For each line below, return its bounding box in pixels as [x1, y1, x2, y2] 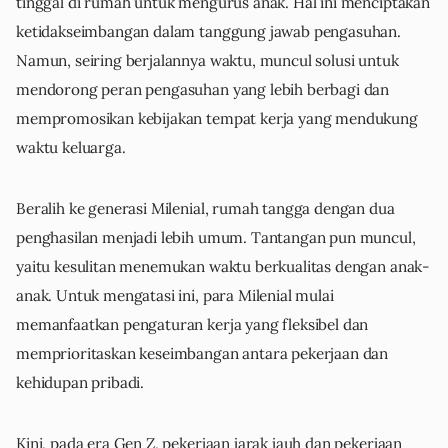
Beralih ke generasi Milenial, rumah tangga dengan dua [16, 199, 395, 219]
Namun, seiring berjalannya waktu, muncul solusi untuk [16, 51, 399, 71]
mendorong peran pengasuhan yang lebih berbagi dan [16, 80, 390, 100]
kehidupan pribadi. [16, 373, 145, 393]
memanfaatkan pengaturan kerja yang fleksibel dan [16, 315, 369, 335]
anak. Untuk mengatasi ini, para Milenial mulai [16, 286, 334, 306]
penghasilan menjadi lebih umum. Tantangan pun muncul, [16, 228, 416, 248]
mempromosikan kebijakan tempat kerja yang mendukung [16, 109, 418, 129]
